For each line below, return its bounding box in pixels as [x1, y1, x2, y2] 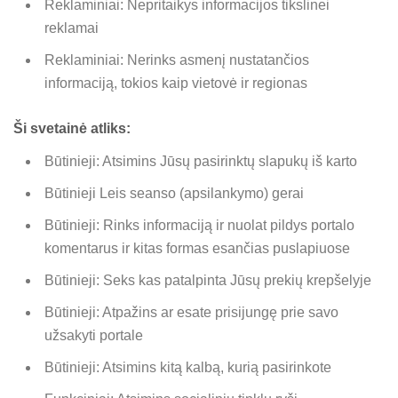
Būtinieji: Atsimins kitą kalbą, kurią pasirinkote [44, 359, 331, 375]
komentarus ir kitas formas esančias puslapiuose [44, 240, 350, 256]
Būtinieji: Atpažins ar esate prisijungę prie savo [44, 304, 338, 320]
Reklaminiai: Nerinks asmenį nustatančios [44, 52, 309, 68]
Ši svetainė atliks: [13, 120, 131, 136]
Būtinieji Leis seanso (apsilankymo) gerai [44, 185, 304, 201]
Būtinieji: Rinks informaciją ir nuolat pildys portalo [44, 217, 354, 233]
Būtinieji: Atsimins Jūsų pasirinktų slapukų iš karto [44, 153, 357, 169]
